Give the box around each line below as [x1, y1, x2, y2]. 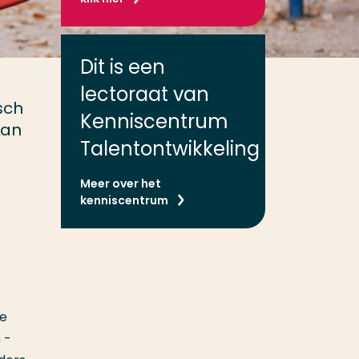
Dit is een [80, 54, 165, 80]
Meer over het [80, 175, 161, 192]
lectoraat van [80, 81, 209, 107]
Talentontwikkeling [80, 135, 260, 162]
